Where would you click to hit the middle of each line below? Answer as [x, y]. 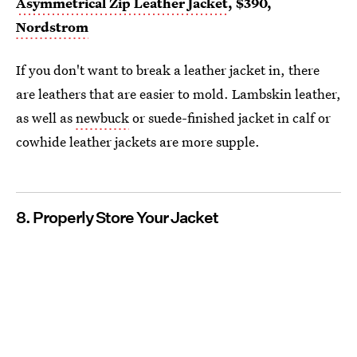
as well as [46, 117]
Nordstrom [52, 26]
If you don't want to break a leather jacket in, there [168, 69]
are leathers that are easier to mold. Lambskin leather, [178, 93]
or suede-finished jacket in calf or [230, 117]
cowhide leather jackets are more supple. [138, 141]
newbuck [102, 117]
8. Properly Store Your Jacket [117, 217]
